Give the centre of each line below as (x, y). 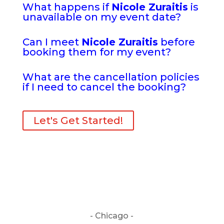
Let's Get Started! (78, 120)
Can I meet (52, 42)
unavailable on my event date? (101, 17)
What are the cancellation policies (111, 77)
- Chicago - (112, 216)
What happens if (67, 7)
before (176, 42)
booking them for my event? (96, 52)
